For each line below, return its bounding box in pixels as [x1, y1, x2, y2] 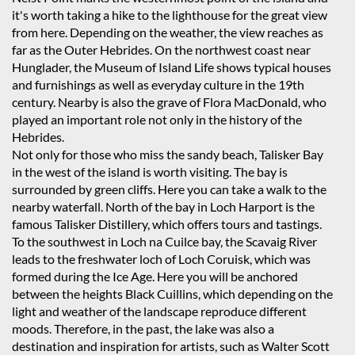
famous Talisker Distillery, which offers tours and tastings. [12, 216, 322, 231]
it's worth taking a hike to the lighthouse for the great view [12, 7, 327, 22]
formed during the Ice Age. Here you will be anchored [12, 269, 298, 284]
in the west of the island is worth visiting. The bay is [12, 164, 288, 179]
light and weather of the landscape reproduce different [12, 303, 307, 319]
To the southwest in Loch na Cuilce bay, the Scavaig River [12, 234, 317, 249]
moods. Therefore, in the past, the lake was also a [12, 321, 274, 336]
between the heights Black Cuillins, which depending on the [12, 286, 333, 301]
